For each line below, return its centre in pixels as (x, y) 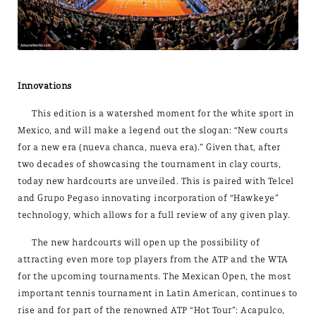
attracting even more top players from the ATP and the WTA (153, 260)
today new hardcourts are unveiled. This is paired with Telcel (156, 181)
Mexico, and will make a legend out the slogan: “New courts (153, 130)
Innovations (45, 86)
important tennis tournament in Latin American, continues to (158, 293)
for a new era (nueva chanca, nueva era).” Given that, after (149, 147)
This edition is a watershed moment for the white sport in (163, 114)
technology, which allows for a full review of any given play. (154, 215)
